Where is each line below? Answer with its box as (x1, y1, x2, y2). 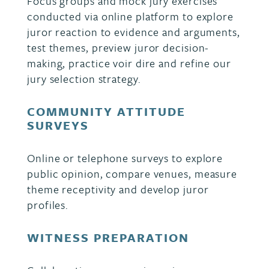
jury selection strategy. (27, 71, 141, 86)
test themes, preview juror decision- (27, 40, 210, 55)
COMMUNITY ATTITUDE (27, 103, 186, 120)
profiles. (27, 197, 69, 213)
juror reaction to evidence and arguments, (27, 24, 240, 40)
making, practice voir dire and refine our (27, 55, 231, 71)
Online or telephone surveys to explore (27, 150, 223, 166)
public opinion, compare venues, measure (27, 166, 238, 181)
